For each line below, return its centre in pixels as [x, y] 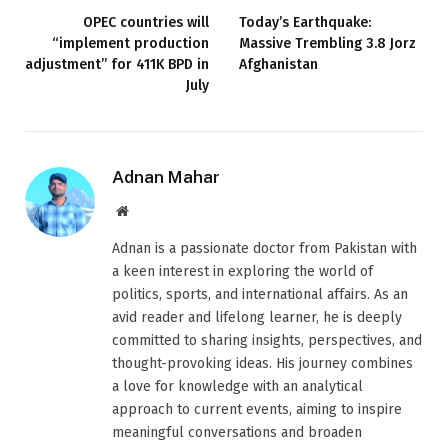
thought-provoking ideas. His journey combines [262, 364]
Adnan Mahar [166, 177]
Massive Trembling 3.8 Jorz [327, 44]
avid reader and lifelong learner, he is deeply [257, 318]
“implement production [130, 44]
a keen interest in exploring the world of [242, 272]
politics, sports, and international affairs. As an [260, 295]
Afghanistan [278, 65]
